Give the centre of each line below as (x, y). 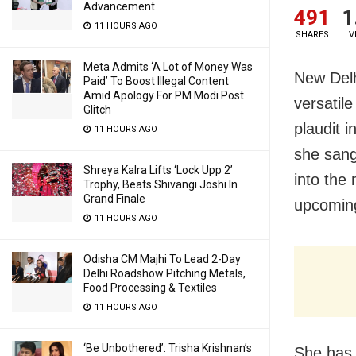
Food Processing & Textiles (150, 288)
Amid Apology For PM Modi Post (164, 95)
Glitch (97, 110)
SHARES (312, 34)
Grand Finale (114, 199)
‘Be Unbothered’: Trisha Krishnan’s (168, 348)
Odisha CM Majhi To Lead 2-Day (162, 259)
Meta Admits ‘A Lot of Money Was (168, 67)
